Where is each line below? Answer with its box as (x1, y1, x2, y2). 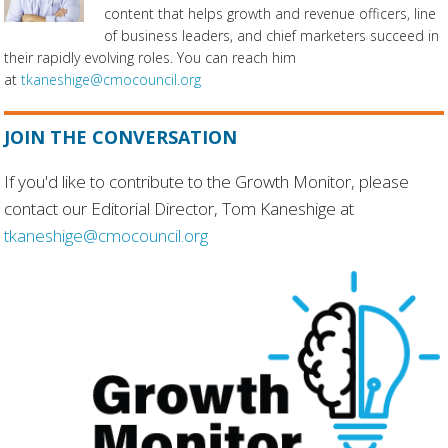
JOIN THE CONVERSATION (4, 125, 238, 150)
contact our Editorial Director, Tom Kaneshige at (4, 197, 355, 221)
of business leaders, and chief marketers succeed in (104, 26, 440, 46)
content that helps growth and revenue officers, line (104, 4, 437, 24)
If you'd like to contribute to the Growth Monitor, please (4, 170, 410, 194)
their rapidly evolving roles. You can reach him (4, 48, 297, 68)
